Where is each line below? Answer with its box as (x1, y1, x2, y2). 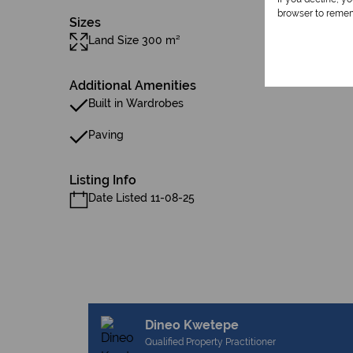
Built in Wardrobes (88, 97, 184, 110)
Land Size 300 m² (88, 34, 180, 46)
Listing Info (69, 173, 136, 188)
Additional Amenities (69, 78, 196, 93)
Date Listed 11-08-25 (88, 191, 195, 204)
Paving (88, 128, 124, 141)
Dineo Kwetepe (145, 318, 239, 333)
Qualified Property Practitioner (145, 336, 276, 347)
